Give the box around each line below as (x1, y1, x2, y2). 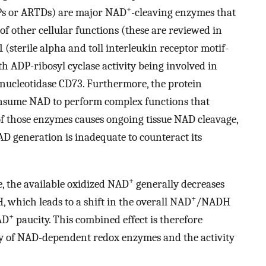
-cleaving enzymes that (131, 6, 236, 20)
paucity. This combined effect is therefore (14, 213, 202, 226)
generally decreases (134, 177, 224, 191)
